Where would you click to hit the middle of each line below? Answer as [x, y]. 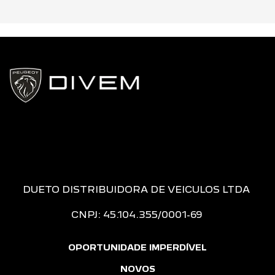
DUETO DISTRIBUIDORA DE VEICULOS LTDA [136, 189]
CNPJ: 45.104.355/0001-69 [136, 215]
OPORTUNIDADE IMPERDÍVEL [137, 247]
